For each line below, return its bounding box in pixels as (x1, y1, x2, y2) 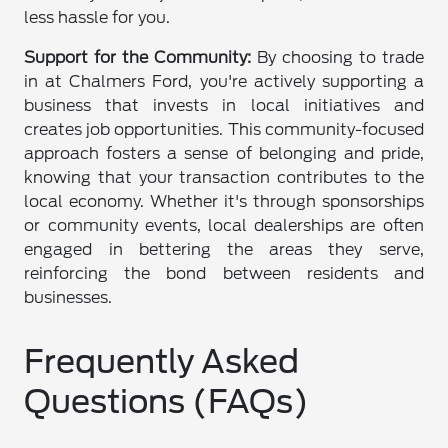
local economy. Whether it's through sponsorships (24, 192, 424, 212)
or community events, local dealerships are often (24, 216, 424, 236)
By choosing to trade (251, 48, 424, 68)
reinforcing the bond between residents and (24, 264, 424, 284)
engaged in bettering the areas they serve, (24, 240, 424, 260)
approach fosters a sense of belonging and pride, (24, 144, 424, 164)
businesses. (24, 288, 113, 308)
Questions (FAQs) (24, 382, 310, 422)
